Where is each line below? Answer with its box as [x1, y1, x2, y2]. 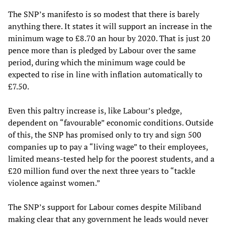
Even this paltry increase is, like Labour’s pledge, [8, 105, 182, 117]
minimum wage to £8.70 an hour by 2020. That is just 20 [8, 33, 210, 44]
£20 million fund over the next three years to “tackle [8, 165, 195, 177]
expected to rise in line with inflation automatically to [8, 69, 202, 80]
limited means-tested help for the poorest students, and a [8, 153, 214, 165]
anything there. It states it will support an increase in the [8, 21, 212, 32]
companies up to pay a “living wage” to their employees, [8, 141, 208, 153]
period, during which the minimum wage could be [8, 57, 185, 68]
